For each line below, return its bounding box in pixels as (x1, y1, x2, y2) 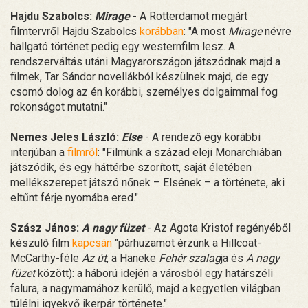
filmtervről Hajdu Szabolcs (10, 24, 140, 38)
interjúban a (10, 145, 67, 159)
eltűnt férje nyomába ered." (10, 190, 138, 204)
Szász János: (10, 221, 82, 234)
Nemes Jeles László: (10, 130, 122, 144)
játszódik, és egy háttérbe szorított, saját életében (10, 160, 252, 174)
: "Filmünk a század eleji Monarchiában (98, 145, 282, 159)
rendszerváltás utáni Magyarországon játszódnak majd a (10, 54, 280, 68)
